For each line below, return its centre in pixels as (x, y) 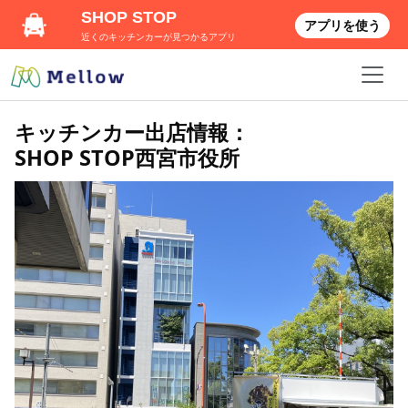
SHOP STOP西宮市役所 (127, 158)
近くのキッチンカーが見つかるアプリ (159, 37)
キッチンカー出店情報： (132, 132)
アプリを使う (342, 25)
